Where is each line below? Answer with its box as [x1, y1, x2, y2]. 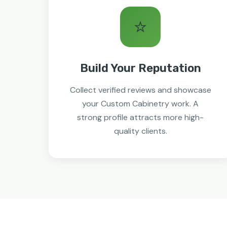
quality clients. [113, 126, 167, 136]
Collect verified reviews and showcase [69, 85, 211, 95]
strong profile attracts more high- [77, 112, 204, 123]
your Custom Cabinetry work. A [82, 98, 199, 109]
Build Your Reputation [80, 61, 201, 75]
